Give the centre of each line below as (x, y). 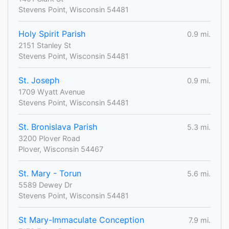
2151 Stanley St (45, 45)
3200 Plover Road (49, 139)
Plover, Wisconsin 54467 (61, 149)
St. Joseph (39, 81)
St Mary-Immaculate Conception (81, 220)
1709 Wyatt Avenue (52, 92)
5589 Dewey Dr (45, 185)
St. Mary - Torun (50, 174)
